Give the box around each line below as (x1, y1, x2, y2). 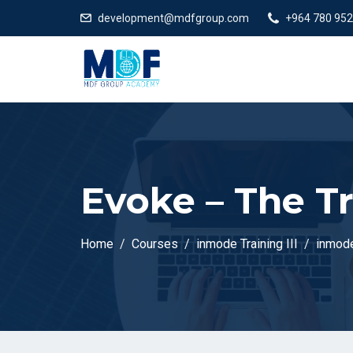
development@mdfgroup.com (98, 12, 249, 24)
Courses (132, 236, 178, 251)
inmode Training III (196, 236, 298, 251)
